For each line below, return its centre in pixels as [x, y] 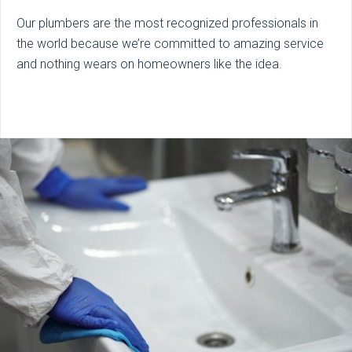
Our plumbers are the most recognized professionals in [167, 23]
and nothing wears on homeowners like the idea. [149, 64]
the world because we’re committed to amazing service [170, 43]
